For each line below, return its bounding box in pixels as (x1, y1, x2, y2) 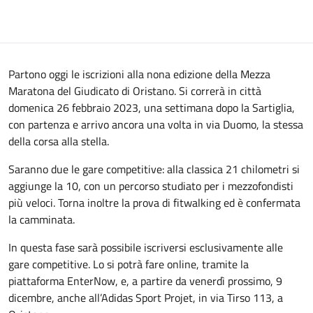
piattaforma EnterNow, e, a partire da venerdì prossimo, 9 (8, 272, 282, 289)
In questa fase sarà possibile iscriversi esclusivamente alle (8, 239, 283, 256)
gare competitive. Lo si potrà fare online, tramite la (8, 256, 249, 272)
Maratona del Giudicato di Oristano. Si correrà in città (8, 82, 261, 99)
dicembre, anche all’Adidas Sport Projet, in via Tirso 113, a (8, 289, 283, 306)
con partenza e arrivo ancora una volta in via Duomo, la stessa (8, 116, 303, 133)
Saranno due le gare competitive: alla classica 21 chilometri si (8, 161, 300, 177)
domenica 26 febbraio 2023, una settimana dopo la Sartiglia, (8, 99, 295, 116)
